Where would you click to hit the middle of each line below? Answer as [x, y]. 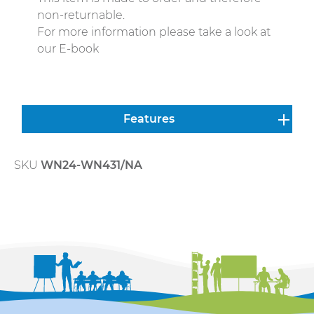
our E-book [68, 49]
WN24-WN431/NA [91, 165]
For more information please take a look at [154, 32]
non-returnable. [82, 15]
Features [149, 119]
